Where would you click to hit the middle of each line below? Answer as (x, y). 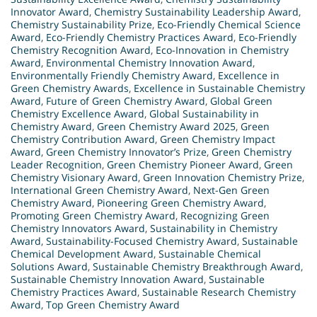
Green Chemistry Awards (70, 88)
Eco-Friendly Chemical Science (229, 24)
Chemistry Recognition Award (81, 50)
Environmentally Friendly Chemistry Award (112, 75)
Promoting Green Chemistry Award (93, 215)
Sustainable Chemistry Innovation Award (107, 279)
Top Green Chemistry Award (113, 304)
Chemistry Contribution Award (83, 139)
